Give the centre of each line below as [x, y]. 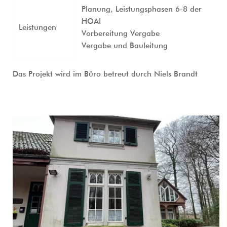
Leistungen [37, 28]
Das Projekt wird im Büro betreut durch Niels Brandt [105, 74]
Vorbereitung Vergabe [121, 34]
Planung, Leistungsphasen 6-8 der [142, 9]
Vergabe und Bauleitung [125, 46]
